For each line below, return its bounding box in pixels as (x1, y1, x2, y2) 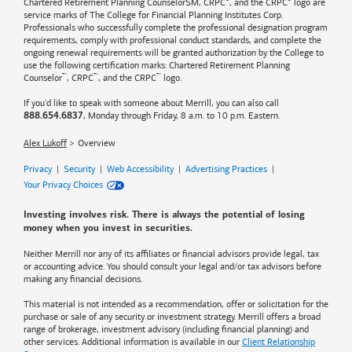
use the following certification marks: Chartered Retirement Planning (24, 60, 290, 71)
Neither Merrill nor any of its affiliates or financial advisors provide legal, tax (24, 248, 319, 260)
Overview (78, 137, 115, 149)
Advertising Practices (185, 163, 267, 175)
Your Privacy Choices (24, 179, 103, 191)
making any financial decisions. (24, 273, 142, 285)
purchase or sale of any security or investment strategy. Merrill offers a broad (24, 311, 321, 323)
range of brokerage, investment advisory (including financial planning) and (24, 324, 309, 335)
